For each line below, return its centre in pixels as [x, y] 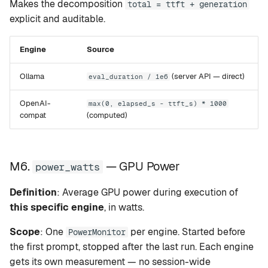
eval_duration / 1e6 [129, 77]
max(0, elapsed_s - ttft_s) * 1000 [158, 103]
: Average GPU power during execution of [147, 192]
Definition [33, 192]
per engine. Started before [187, 232]
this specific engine [57, 207]
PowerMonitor [97, 232]
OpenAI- [35, 103]
